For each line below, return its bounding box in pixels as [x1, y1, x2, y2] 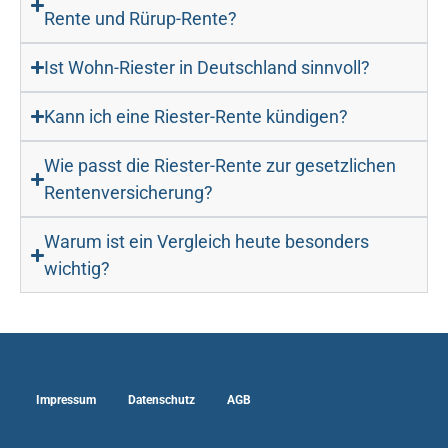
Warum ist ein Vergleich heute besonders [44, 231, 370, 253]
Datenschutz [128, 393, 195, 408]
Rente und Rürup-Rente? [44, 8, 238, 30]
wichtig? [44, 258, 111, 280]
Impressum [36, 393, 96, 408]
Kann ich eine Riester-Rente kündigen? [44, 106, 349, 128]
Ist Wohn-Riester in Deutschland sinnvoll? [44, 57, 371, 79]
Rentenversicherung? [44, 182, 214, 204]
